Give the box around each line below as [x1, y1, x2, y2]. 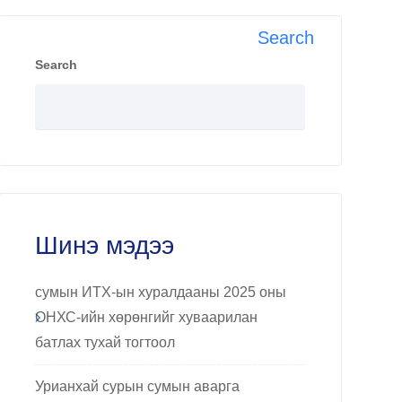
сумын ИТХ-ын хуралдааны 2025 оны [34, 284, 286, 300]
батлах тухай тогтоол [34, 335, 175, 350]
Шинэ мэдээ [34, 232, 174, 259]
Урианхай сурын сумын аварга [34, 379, 240, 394]
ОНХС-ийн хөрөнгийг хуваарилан [34, 310, 258, 325]
